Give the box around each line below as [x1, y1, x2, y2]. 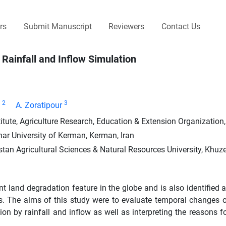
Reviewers [108, 21, 145, 31]
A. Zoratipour [16, 100, 62, 110]
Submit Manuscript [23, 21, 92, 31]
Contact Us [161, 21, 200, 31]
